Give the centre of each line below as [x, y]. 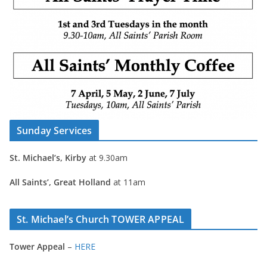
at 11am [128, 182]
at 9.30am [107, 158]
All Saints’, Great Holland [60, 182]
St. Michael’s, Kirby [48, 158]
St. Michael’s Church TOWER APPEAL [101, 219]
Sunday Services [55, 131]
